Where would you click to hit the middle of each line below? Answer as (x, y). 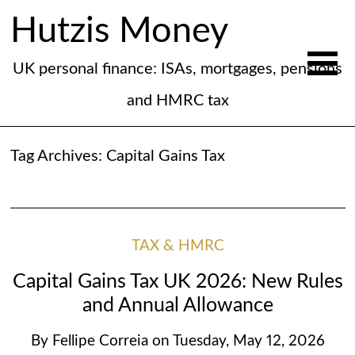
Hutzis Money (119, 31)
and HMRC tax (177, 100)
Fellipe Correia (100, 342)
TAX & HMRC (177, 246)
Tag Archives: (58, 156)
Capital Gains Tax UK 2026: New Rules (177, 281)
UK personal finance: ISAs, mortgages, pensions (177, 69)
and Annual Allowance (177, 305)
